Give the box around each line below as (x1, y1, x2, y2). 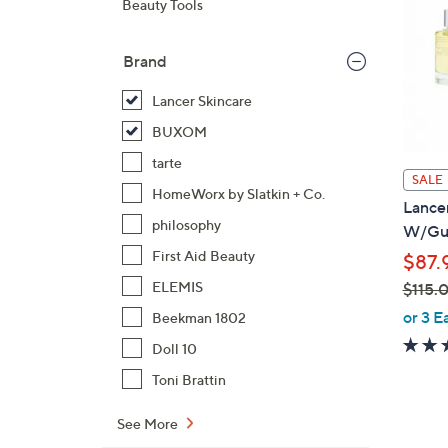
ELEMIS (152, 278, 203, 295)
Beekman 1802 (152, 309, 246, 326)
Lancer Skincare (152, 92, 252, 109)
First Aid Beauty (152, 247, 255, 264)
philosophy (152, 216, 221, 233)
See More (117, 415, 181, 432)
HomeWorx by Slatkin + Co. (152, 185, 325, 202)
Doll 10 (152, 340, 197, 357)
